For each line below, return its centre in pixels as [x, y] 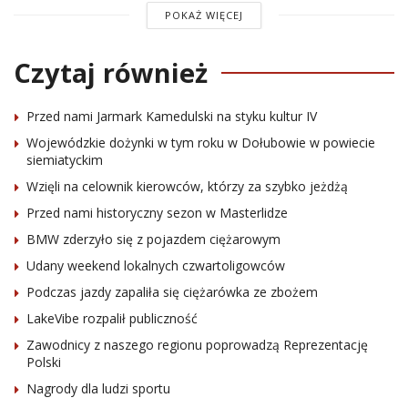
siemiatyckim [65, 159]
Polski [44, 362]
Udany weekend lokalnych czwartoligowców [156, 265]
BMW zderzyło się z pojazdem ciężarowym [153, 239]
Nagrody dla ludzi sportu [98, 388]
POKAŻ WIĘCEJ [204, 15]
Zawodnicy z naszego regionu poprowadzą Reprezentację [197, 344]
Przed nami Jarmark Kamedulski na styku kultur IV [172, 116]
